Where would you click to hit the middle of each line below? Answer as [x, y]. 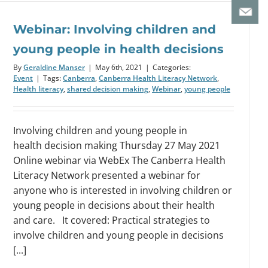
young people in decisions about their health [114, 205]
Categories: [172, 68]
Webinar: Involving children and [115, 30]
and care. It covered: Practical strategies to [112, 220]
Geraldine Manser [54, 68]
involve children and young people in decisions [118, 235]
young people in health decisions [118, 49]
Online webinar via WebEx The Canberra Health [119, 161]
